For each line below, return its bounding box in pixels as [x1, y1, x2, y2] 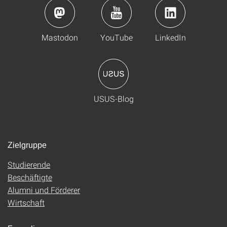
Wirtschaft [8, 197, 45, 208]
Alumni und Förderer [8, 184, 80, 196]
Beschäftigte [8, 172, 52, 183]
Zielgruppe [8, 141, 47, 150]
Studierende [8, 159, 50, 170]
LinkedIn [155, 32, 186, 43]
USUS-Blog [93, 93, 134, 104]
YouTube [100, 32, 133, 43]
